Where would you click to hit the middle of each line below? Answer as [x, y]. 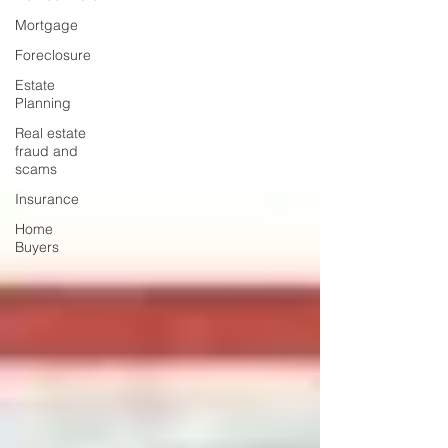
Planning [43, 103]
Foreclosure [53, 55]
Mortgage [46, 25]
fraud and [46, 151]
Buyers [37, 247]
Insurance [47, 199]
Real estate [50, 133]
